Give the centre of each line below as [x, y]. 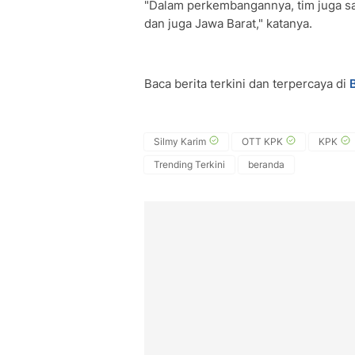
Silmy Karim [180, 141]
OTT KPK [262, 141]
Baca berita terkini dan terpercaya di [247, 84]
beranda [266, 164]
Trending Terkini [189, 164]
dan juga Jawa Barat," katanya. [228, 23]
